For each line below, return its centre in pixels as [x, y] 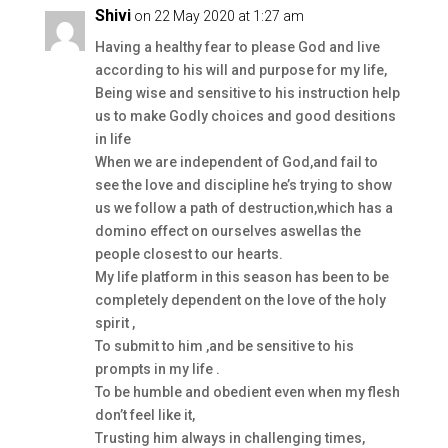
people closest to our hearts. [188, 254]
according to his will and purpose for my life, [240, 70]
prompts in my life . [157, 369]
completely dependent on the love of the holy [240, 300]
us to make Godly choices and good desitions [245, 116]
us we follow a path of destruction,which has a [243, 208]
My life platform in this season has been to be [241, 277]
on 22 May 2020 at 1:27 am [218, 16]
